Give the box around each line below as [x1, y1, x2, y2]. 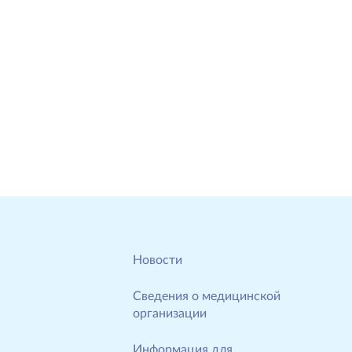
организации [133, 307, 207, 320]
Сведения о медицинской [133, 290, 280, 302]
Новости [133, 254, 182, 266]
